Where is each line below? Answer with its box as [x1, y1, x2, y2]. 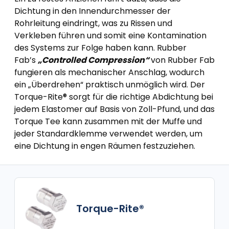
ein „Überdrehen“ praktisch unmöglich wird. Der [14, 79, 205, 90]
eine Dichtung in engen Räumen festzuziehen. [14, 140, 195, 152]
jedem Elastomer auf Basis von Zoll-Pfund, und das [14, 103, 215, 115]
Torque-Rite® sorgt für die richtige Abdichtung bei [14, 91, 213, 103]
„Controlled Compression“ [38, 54, 151, 66]
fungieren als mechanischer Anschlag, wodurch [14, 66, 204, 78]
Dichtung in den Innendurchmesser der [14, 5, 171, 17]
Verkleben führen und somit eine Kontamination [14, 30, 207, 41]
